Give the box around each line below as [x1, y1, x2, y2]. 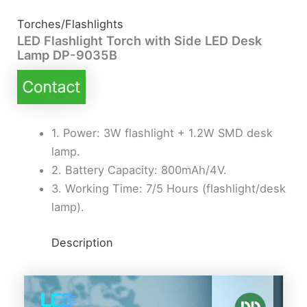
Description [51, 235, 113, 249]
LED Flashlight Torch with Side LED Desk [17, 33, 262, 49]
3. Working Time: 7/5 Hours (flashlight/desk [51, 181, 286, 195]
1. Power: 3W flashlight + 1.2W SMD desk [51, 125, 273, 140]
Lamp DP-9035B [17, 47, 118, 63]
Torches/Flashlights [17, 17, 124, 32]
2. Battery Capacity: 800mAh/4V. [51, 162, 227, 177]
